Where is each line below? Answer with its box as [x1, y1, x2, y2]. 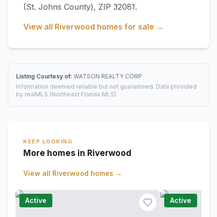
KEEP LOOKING [23, 138, 73, 145]
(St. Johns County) [23, 2, 93, 12]
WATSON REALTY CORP [74, 73, 142, 80]
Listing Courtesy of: [16, 73, 74, 80]
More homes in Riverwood [23, 148, 131, 158]
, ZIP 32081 [93, 2, 135, 12]
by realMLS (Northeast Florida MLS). [16, 91, 118, 98]
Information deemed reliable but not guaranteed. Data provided [16, 83, 197, 90]
